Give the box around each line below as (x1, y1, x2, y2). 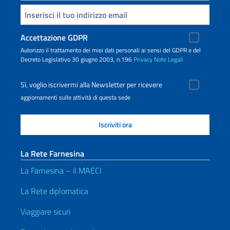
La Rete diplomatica (21, 185, 88, 197)
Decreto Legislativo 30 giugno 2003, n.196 (21, 54, 133, 64)
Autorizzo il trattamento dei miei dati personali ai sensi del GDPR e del (21, 45, 201, 55)
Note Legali (154, 54, 183, 64)
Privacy (133, 54, 152, 64)
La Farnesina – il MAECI (21, 164, 102, 177)
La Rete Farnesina (21, 147, 84, 160)
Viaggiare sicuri (21, 205, 70, 218)
